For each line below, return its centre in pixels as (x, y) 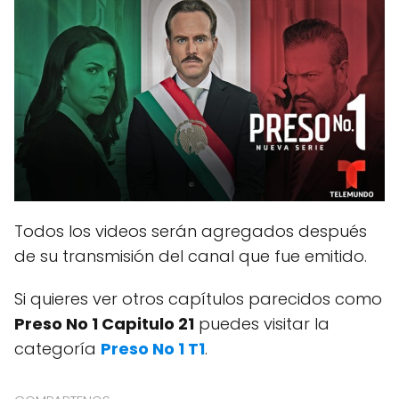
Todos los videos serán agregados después (191, 232)
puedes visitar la (262, 324)
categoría (57, 349)
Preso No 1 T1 (153, 349)
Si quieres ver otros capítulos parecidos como (198, 299)
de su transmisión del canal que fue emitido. (191, 256)
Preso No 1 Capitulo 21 (104, 324)
